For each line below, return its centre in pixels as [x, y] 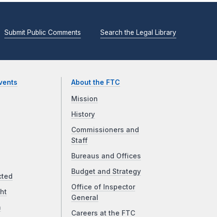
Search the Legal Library [138, 32]
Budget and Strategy [106, 172]
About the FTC [96, 83]
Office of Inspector [103, 187]
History [83, 115]
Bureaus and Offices [106, 156]
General [85, 198]
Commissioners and [105, 130]
